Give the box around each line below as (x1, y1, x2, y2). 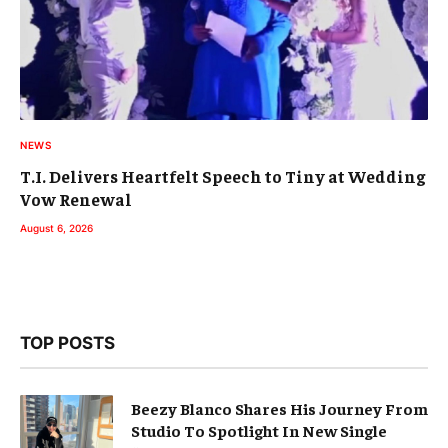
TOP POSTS (20, 333, 115, 354)
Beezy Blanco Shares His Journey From (131, 398, 428, 419)
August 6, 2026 (20, 222, 93, 235)
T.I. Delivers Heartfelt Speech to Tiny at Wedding (20, 165, 425, 188)
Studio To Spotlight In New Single (131, 420, 387, 441)
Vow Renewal (20, 188, 132, 211)
